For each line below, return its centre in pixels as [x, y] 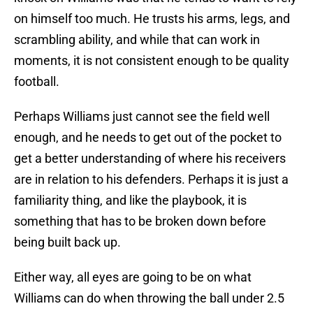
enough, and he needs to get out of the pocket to [148, 138]
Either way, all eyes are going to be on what [133, 277]
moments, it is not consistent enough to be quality [152, 61]
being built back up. [67, 242]
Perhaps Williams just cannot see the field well [142, 117]
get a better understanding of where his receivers [150, 159]
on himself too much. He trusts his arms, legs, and [152, 19]
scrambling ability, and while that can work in [137, 40]
